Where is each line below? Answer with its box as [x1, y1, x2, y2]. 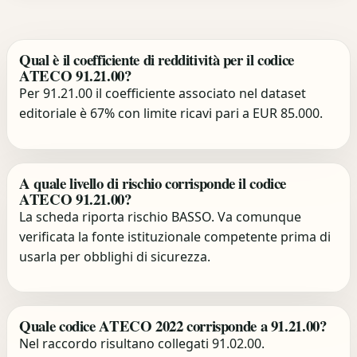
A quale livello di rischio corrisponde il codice [19, 171, 287, 194]
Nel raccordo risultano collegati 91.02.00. [19, 335, 265, 353]
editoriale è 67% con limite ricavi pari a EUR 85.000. [19, 104, 324, 123]
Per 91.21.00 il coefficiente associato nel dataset [19, 84, 307, 103]
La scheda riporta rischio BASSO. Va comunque [19, 207, 302, 226]
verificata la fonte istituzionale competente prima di [19, 227, 331, 245]
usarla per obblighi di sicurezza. [19, 247, 211, 265]
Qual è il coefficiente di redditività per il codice [19, 49, 294, 71]
